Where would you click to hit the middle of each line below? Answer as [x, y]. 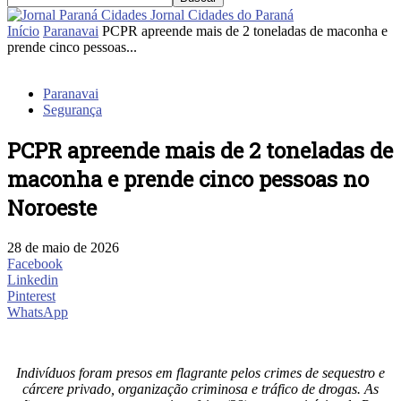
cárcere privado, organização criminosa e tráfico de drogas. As [200, 388]
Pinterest [31, 295]
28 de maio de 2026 [63, 247]
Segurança [73, 109]
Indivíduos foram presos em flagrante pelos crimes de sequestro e [200, 372]
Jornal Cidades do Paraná [222, 14]
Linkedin [33, 279]
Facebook [35, 263]
